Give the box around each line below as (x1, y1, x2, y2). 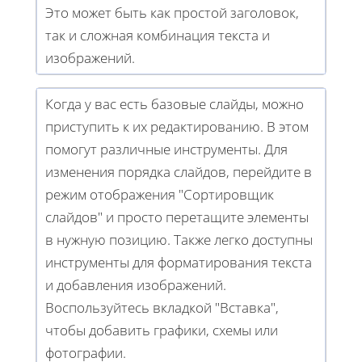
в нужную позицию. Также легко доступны (45, 230, 313, 250)
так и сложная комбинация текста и (45, 26, 270, 45)
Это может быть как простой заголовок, (45, 3, 299, 23)
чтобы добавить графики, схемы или (45, 321, 278, 340)
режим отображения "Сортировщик (45, 185, 274, 204)
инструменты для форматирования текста (45, 253, 312, 272)
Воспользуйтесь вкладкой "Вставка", (45, 298, 279, 318)
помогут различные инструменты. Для (45, 140, 288, 159)
